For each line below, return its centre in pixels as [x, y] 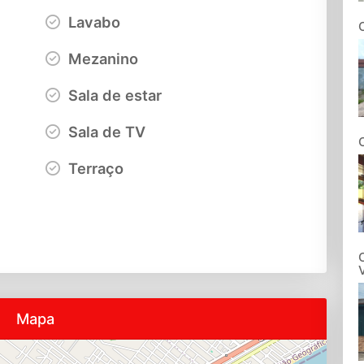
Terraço [93, 168]
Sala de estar [113, 95]
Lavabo [92, 22]
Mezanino [101, 58]
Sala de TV [104, 131]
